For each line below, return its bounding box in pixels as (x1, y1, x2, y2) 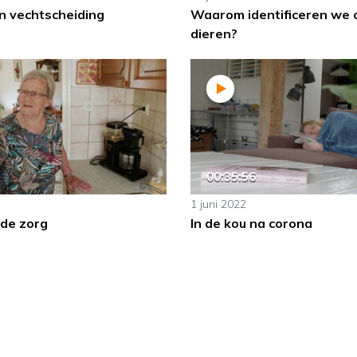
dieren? (190, 25, 237, 42)
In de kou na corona (190, 215, 312, 232)
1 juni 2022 (190, 197, 246, 212)
